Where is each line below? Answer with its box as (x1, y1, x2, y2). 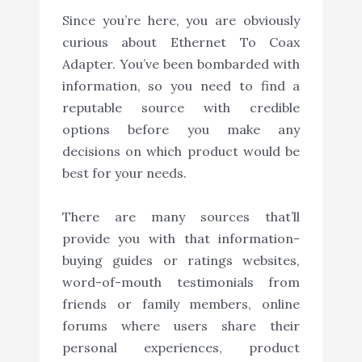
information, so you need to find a (61, 78, 301, 95)
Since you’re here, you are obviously (61, 12, 301, 29)
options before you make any (61, 121, 301, 138)
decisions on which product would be (61, 143, 301, 160)
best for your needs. (61, 165, 187, 182)
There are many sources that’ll (61, 208, 301, 225)
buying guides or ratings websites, (61, 252, 301, 269)
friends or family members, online (61, 296, 301, 313)
